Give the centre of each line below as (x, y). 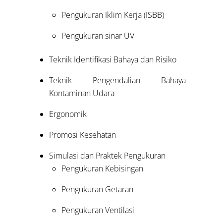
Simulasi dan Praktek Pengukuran (107, 156)
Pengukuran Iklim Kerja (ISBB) (113, 15)
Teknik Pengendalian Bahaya (117, 81)
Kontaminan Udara (82, 93)
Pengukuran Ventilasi (98, 210)
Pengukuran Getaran (98, 190)
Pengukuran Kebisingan (103, 169)
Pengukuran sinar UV (98, 36)
